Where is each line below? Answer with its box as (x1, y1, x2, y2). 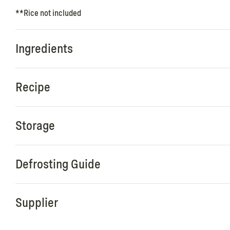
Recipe (15, 80, 50, 95)
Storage (15, 118, 55, 133)
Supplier (15, 195, 58, 210)
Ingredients (15, 41, 73, 56)
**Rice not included (15, 8, 81, 18)
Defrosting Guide (15, 157, 101, 172)
